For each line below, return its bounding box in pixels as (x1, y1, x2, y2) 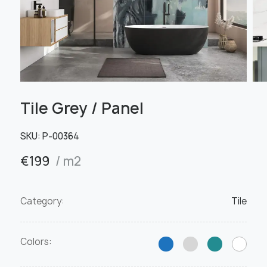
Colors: (20, 235, 52, 248)
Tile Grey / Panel (20, 98, 144, 119)
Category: (20, 195, 64, 207)
